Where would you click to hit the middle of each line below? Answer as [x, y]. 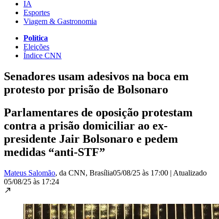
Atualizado [190, 173]
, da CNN [70, 173]
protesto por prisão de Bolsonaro [86, 89]
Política [36, 38]
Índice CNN [43, 55]
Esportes [37, 12]
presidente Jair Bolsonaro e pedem [91, 139]
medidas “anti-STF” [55, 152]
